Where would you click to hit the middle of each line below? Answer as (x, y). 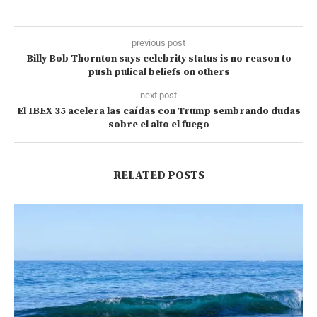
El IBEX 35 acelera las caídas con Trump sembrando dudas (158, 111)
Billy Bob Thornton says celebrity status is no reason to (158, 58)
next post (158, 95)
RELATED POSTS (158, 175)
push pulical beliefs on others (158, 72)
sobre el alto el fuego (158, 124)
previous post (158, 42)
